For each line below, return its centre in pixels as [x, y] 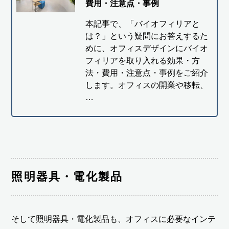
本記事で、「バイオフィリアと [142, 24]
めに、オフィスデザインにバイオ [146, 48]
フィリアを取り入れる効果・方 [142, 60]
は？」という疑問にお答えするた [146, 36]
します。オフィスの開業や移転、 [146, 85]
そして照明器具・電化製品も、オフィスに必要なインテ [114, 219]
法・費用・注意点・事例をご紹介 [146, 73]
